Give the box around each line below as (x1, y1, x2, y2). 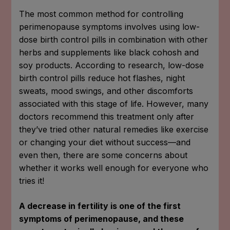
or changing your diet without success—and (19, 137, 191, 147)
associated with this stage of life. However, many (19, 98, 209, 109)
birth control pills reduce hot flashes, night (19, 72, 185, 83)
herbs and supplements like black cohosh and (19, 47, 199, 57)
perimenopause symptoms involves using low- (19, 21, 200, 32)
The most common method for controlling (19, 8, 184, 19)
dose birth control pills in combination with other (19, 34, 208, 45)
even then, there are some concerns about (19, 149, 188, 160)
